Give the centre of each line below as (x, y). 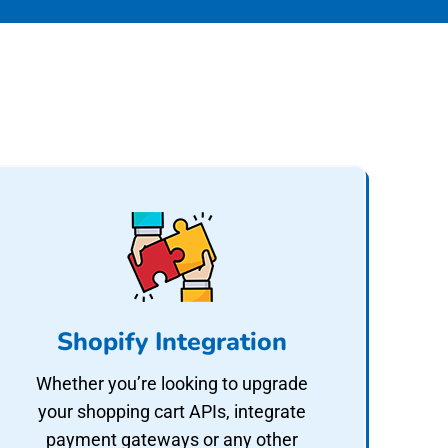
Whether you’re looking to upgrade (172, 383)
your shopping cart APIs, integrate (172, 411)
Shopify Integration (172, 342)
